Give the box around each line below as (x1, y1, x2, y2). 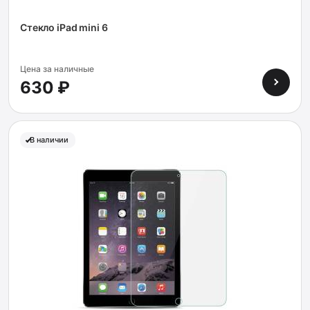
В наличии (30, 135, 69, 145)
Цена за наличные (20, 64, 94, 74)
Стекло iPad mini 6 (20, 21, 108, 33)
